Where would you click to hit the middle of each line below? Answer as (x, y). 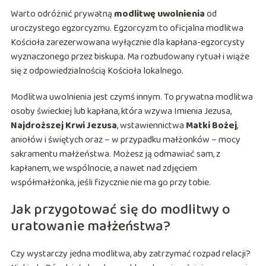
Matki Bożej (211, 126)
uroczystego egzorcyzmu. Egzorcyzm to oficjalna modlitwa (127, 28)
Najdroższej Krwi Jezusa (64, 126)
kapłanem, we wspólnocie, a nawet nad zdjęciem (104, 169)
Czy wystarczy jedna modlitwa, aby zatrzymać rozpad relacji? (130, 254)
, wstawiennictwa (151, 126)
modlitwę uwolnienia (159, 14)
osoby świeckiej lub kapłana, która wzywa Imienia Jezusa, (121, 112)
